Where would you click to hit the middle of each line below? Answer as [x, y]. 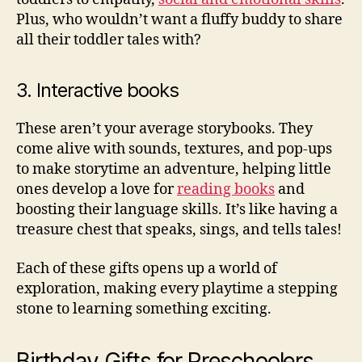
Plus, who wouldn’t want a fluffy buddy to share [179, 20]
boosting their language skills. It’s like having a [177, 210]
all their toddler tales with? [109, 40]
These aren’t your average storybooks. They [164, 129]
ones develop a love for [97, 190]
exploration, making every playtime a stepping [177, 288]
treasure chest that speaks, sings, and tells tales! [179, 230]
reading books [226, 190]
